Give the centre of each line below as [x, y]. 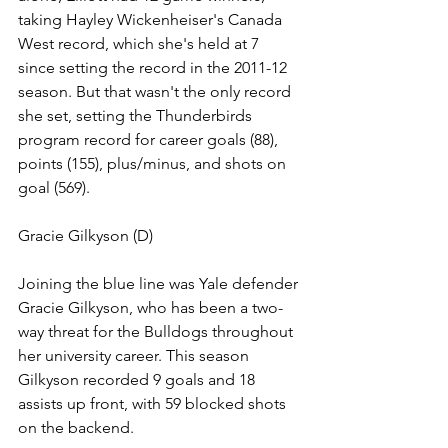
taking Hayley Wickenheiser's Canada [152, 20]
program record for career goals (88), [150, 140]
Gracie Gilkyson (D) [85, 236]
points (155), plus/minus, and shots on [154, 164]
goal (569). [54, 188]
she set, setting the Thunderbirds [137, 116]
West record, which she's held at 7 [140, 44]
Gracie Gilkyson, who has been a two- [150, 308]
